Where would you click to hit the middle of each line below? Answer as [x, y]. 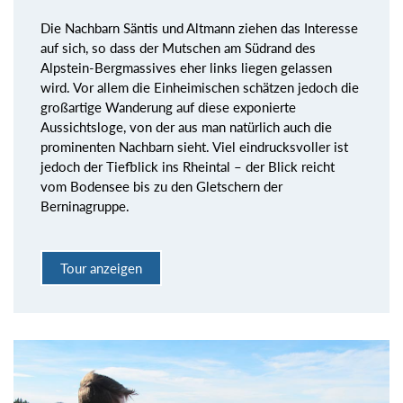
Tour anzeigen [101, 268]
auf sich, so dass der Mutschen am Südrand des [178, 48]
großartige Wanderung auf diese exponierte [168, 107]
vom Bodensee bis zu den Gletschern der [161, 187]
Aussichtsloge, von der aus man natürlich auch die [186, 127]
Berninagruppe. [85, 206]
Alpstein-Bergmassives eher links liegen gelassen [186, 68]
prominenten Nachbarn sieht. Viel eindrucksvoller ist [194, 147]
